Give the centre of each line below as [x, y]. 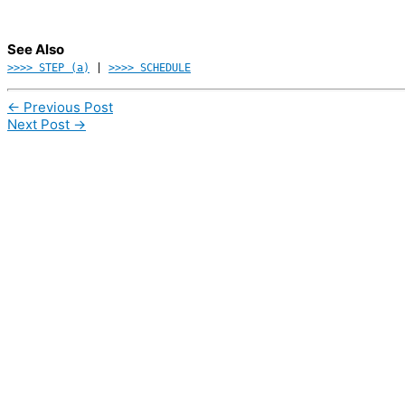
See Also [36, 50]
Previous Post [66, 107]
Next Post [40, 124]
